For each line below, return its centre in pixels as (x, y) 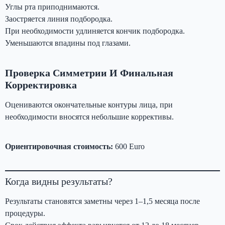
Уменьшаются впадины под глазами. (68, 43)
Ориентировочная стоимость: (59, 146)
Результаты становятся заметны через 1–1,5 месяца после (102, 201)
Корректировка (41, 85)
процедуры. (25, 213)
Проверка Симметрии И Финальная (89, 73)
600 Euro (130, 146)
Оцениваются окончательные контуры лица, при (89, 104)
